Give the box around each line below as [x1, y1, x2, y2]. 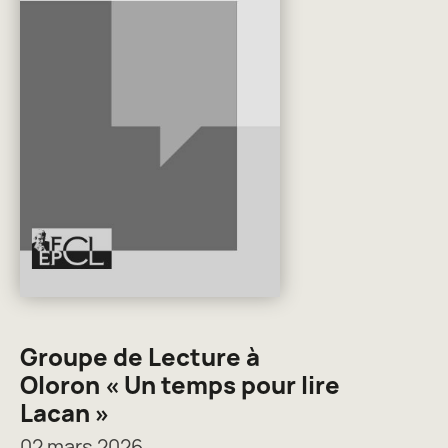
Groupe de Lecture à [20, 340, 260, 374]
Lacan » [20, 396, 109, 430]
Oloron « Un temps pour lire [20, 368, 340, 402]
